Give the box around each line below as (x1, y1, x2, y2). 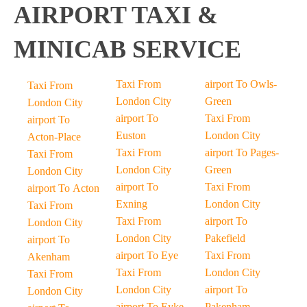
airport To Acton (27, 182, 99, 194)
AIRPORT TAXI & (14, 1, 218, 29)
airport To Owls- (204, 78, 277, 90)
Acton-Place (27, 131, 81, 143)
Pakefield (204, 232, 245, 244)
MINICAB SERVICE (14, 36, 241, 63)
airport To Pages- (204, 147, 279, 158)
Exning (116, 198, 148, 210)
